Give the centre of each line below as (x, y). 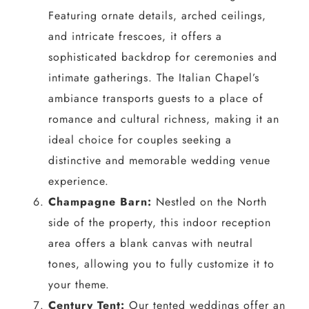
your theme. (79, 284)
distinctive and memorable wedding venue (159, 160)
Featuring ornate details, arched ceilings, (157, 15)
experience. (78, 181)
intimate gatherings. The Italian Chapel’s (153, 77)
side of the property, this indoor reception (159, 222)
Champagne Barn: (102, 201)
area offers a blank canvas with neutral (150, 243)
